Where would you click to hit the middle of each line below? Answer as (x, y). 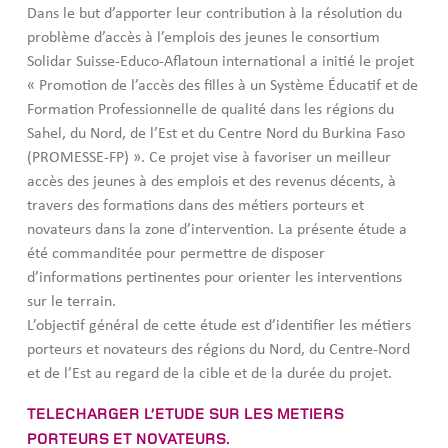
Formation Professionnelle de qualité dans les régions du (210, 109)
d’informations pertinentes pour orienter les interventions (214, 277)
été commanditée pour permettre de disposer (176, 253)
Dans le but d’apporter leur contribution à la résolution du (214, 13)
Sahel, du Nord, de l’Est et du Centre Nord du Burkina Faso (216, 133)
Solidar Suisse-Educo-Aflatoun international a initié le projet (220, 61)
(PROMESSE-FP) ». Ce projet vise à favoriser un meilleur (209, 157)
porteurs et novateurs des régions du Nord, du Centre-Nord (218, 349)
